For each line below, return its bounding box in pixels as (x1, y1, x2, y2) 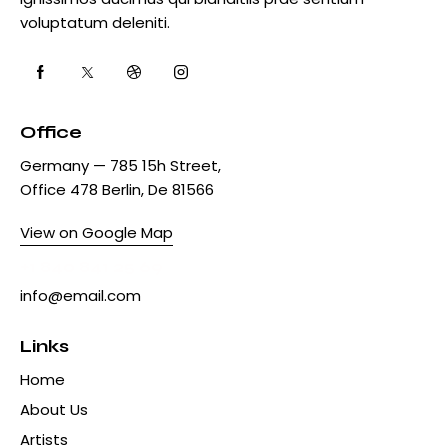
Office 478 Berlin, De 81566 (20, 178, 214, 200)
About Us (20, 398, 88, 420)
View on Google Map (20, 221, 173, 243)
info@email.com (20, 284, 141, 306)
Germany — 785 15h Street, (20, 154, 221, 176)
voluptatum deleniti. (20, 11, 170, 33)
